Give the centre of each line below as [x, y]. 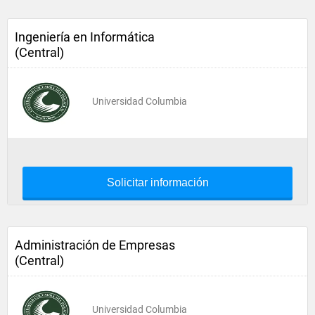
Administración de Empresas [95, 245]
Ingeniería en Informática [85, 37]
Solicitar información [157, 182]
